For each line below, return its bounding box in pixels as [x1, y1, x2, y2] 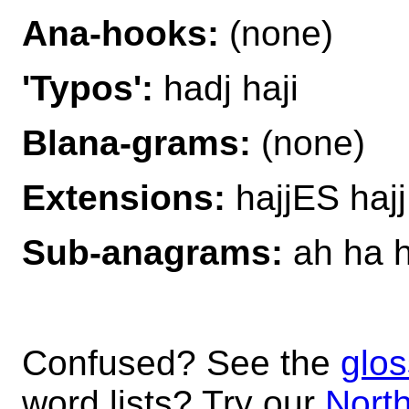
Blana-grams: [22, 122, 251, 163]
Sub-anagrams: [22, 232, 283, 272]
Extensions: [22, 177, 225, 217]
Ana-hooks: [22, 13, 219, 53]
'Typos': [22, 68, 153, 108]
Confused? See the [22, 342, 341, 383]
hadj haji [153, 68, 299, 108]
